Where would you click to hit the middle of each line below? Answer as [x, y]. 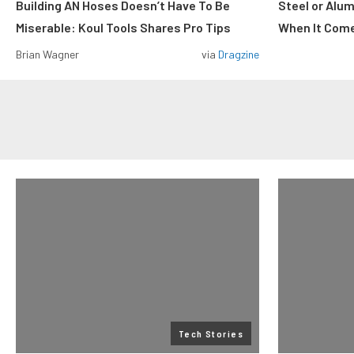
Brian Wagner [47, 54]
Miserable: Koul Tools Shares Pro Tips [123, 27]
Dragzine [239, 54]
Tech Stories [211, 333]
